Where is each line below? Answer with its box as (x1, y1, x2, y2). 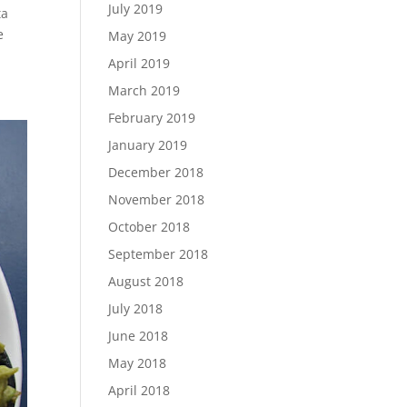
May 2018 (108, 353, 167, 372)
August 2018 (108, 272, 184, 290)
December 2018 (108, 163, 204, 181)
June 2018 (108, 326, 169, 344)
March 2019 (108, 81, 181, 99)
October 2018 (108, 217, 191, 235)
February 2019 (108, 108, 196, 126)
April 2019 (108, 54, 171, 72)
